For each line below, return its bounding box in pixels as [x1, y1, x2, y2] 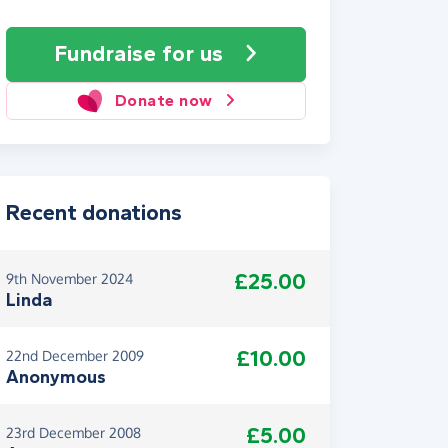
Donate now [114, 91, 213, 110]
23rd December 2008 [6, 424, 141, 441]
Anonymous [6, 366, 106, 388]
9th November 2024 [6, 270, 133, 287]
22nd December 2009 [6, 347, 144, 364]
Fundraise [54, 41, 162, 67]
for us [161, 41, 224, 67]
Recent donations [6, 200, 182, 226]
